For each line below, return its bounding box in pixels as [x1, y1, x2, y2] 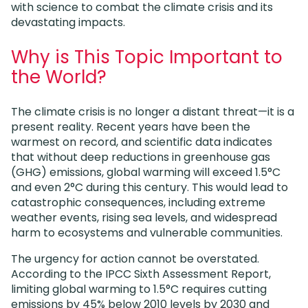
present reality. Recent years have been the [11, 118, 250, 135]
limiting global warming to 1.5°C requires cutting [11, 280, 267, 297]
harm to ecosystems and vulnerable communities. [11, 224, 283, 241]
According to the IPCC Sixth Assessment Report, [11, 265, 271, 282]
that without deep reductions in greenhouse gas [11, 148, 270, 165]
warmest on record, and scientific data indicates [11, 133, 272, 150]
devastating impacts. [11, 14, 125, 30]
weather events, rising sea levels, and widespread [11, 209, 277, 225]
